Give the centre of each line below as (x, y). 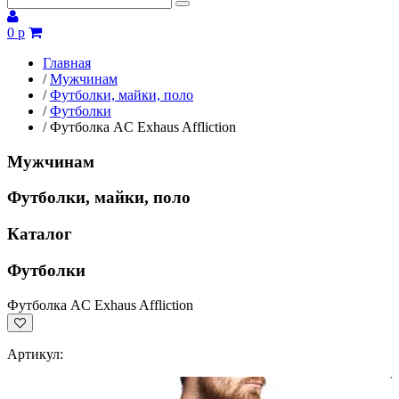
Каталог (40, 234)
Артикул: (35, 354)
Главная (67, 63)
